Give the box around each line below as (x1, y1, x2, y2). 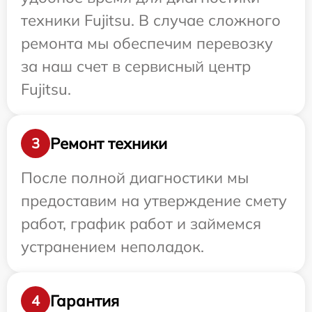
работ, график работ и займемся (21, 214, 261, 234)
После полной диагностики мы (21, 168, 249, 188)
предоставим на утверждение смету (21, 191, 287, 211)
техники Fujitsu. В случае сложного (21, 10, 281, 31)
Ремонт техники (50, 133, 167, 153)
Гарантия (50, 290, 119, 311)
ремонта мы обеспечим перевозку (21, 33, 273, 54)
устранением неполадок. (21, 237, 204, 257)
